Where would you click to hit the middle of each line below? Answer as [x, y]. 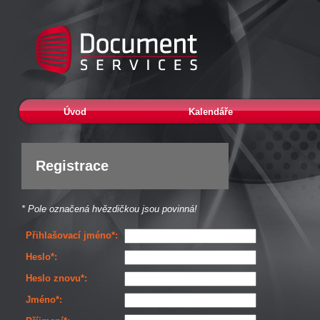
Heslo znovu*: [56, 278]
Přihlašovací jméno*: [72, 235]
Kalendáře [211, 112]
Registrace [72, 166]
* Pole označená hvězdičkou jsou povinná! [109, 209]
